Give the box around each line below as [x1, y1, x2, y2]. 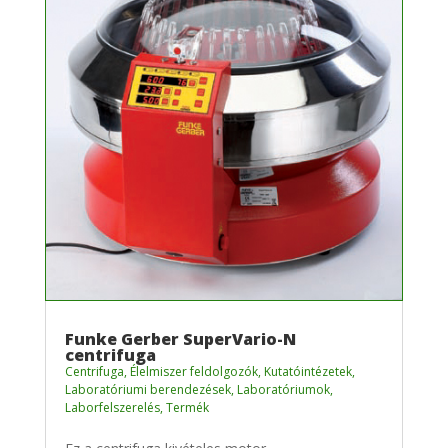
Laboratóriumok [236, 380, 330, 398]
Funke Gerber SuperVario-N [64, 327, 296, 350]
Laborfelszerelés [64, 398, 160, 416]
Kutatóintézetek [263, 362, 352, 380]
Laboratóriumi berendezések [64, 380, 231, 398]
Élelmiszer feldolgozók [129, 362, 258, 380]
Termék [165, 398, 209, 416]
